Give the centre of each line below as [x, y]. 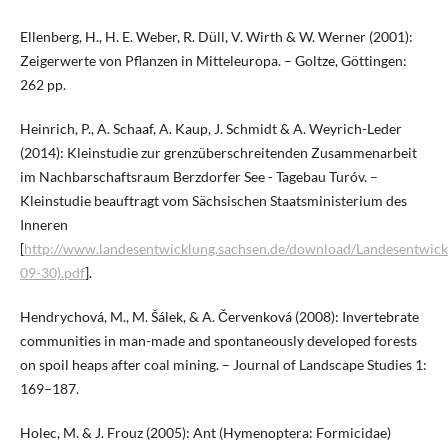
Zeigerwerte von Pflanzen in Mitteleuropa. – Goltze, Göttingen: [213, 61]
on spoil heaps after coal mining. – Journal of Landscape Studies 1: [223, 365]
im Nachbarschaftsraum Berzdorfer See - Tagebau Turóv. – [198, 177]
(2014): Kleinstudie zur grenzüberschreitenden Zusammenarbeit [218, 153]
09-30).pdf [52, 273]
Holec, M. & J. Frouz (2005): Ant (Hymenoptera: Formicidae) [205, 433]
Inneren [43, 225]
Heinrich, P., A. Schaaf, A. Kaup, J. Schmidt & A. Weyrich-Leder [210, 129]
